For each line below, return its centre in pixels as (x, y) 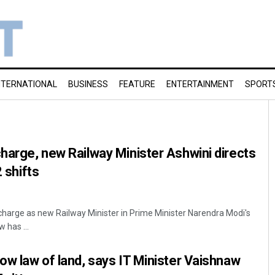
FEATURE (137, 84)
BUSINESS (88, 84)
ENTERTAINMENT (200, 84)
